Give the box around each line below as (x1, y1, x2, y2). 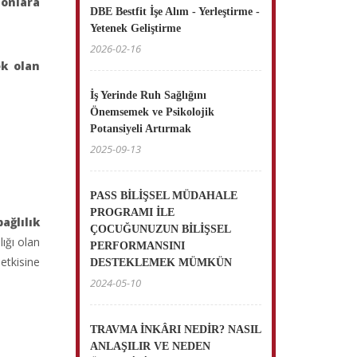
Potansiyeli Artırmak (90, 123, 192, 135)
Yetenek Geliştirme (90, 22, 182, 34)
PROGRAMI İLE (90, 206, 175, 218)
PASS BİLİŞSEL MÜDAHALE (90, 190, 238, 202)
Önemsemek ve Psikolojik (90, 106, 215, 118)
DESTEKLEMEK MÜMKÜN (90, 257, 233, 269)
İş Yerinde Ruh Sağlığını (90, 89, 207, 101)
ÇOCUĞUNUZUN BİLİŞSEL (90, 223, 231, 235)
